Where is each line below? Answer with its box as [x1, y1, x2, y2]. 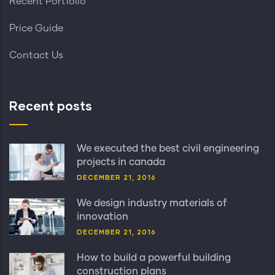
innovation [77, 211, 128, 222]
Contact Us [9, 50, 63, 60]
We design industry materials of [77, 198, 227, 208]
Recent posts [9, 98, 92, 113]
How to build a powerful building [77, 252, 231, 263]
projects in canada [77, 157, 165, 167]
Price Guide [9, 23, 63, 33]
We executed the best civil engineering [77, 143, 259, 153]
